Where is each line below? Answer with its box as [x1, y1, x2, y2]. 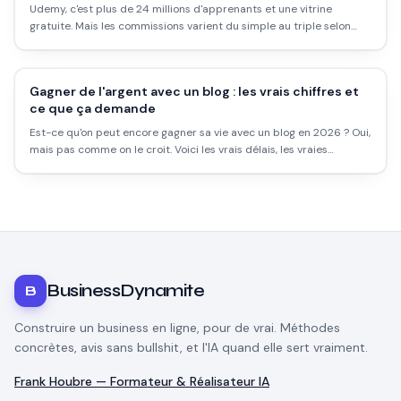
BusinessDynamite [47, 279, 204, 302]
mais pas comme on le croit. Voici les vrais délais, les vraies [30, 142, 328, 157]
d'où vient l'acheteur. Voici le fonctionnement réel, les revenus [30, 36, 340, 50]
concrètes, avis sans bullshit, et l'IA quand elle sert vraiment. [14, 339, 368, 355]
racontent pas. [30, 176, 104, 191]
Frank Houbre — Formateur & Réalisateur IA [14, 373, 269, 389]
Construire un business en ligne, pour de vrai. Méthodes [14, 320, 340, 336]
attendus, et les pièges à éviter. [30, 53, 188, 67]
